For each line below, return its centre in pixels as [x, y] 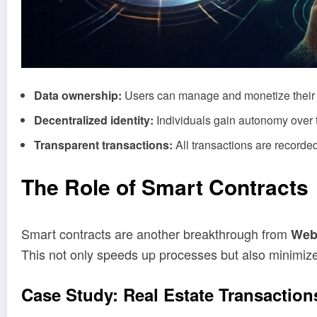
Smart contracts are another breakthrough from [156, 233]
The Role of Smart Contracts [165, 186]
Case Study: [72, 295]
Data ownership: [78, 95]
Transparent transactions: [103, 144]
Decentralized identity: [94, 120]
